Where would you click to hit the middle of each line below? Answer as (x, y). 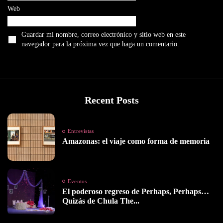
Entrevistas (81, 131)
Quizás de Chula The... (101, 201)
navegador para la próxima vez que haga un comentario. (100, 44)
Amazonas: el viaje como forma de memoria (136, 141)
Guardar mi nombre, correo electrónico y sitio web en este (104, 35)
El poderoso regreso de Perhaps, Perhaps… (136, 191)
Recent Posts (111, 100)
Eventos (77, 181)
